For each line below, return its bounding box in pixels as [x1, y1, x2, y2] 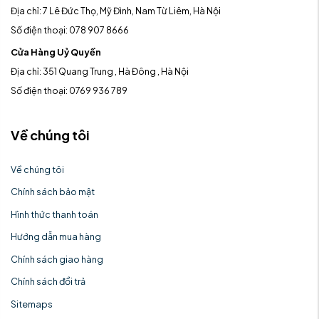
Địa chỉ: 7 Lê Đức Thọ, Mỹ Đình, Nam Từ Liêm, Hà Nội [11, 4, 221, 16]
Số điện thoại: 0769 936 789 [11, 85, 127, 97]
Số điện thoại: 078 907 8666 [11, 23, 129, 36]
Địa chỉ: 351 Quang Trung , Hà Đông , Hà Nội [11, 66, 189, 78]
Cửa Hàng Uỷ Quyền [11, 46, 101, 58]
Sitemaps [11, 298, 53, 310]
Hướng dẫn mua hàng [11, 231, 101, 243]
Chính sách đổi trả [11, 276, 85, 288]
